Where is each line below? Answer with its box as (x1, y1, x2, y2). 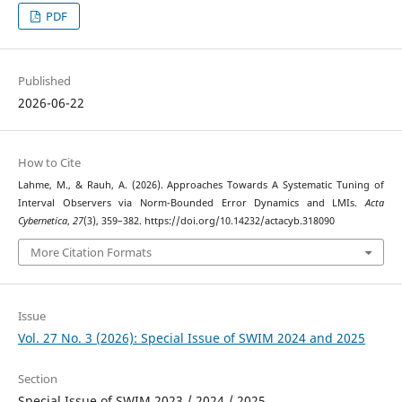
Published (17, 72, 71, 89)
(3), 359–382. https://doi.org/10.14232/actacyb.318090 (83, 214, 335, 227)
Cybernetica (17, 214, 67, 227)
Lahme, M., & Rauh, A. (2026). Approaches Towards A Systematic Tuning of (17, 178, 385, 191)
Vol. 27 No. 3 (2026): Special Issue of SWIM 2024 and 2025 (17, 329, 365, 347)
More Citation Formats (30, 244, 152, 261)
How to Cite (17, 153, 81, 170)
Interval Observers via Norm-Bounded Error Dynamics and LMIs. (17, 196, 366, 209)
